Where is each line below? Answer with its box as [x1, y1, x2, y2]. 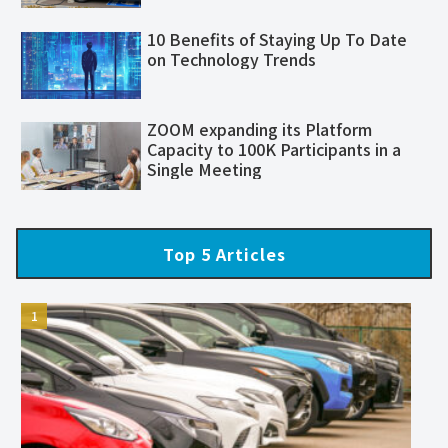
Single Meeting [147, 157, 262, 182]
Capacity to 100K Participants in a [147, 137, 401, 162]
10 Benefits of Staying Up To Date [147, 26, 407, 51]
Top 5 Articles [162, 241, 286, 266]
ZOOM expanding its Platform [147, 117, 372, 142]
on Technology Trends [147, 46, 316, 71]
